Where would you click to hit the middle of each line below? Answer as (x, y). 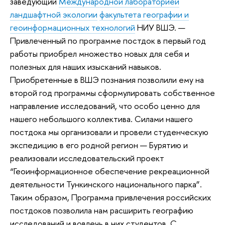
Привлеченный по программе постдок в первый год (108, 40)
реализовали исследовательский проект (87, 158)
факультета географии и (144, 14)
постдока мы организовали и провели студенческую (109, 132)
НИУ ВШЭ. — (160, 27)
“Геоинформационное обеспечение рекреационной (110, 171)
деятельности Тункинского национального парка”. (106, 184)
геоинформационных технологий (73, 27)
